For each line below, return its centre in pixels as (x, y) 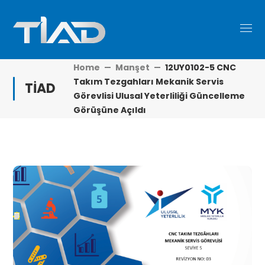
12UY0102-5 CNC (201, 67)
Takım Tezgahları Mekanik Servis (149, 82)
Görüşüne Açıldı (110, 110)
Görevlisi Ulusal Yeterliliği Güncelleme (159, 96)
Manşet (133, 67)
